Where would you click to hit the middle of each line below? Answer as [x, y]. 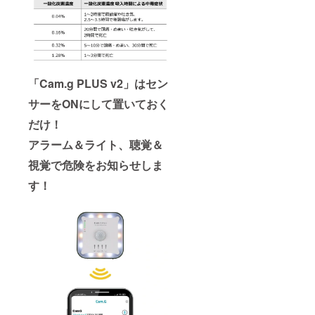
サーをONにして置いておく [98, 104]
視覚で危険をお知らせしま [96, 165]
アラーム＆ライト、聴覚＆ [96, 145]
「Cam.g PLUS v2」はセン [98, 84]
